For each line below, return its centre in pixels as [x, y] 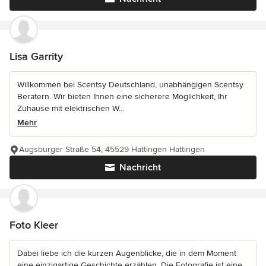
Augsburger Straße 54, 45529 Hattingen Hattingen [112, 150]
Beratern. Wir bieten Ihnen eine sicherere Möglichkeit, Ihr [122, 97]
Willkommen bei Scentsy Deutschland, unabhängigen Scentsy [130, 85]
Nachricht [140, 168]
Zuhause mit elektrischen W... [71, 109]
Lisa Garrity [36, 57]
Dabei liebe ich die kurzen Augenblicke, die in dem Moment [127, 254]
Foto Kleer [34, 225]
